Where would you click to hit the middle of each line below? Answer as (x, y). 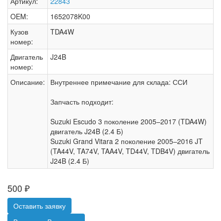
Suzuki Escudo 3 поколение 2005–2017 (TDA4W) (129, 121)
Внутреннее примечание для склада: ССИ (119, 82)
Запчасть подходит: (82, 102)
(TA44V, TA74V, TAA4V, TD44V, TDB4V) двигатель (130, 151)
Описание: (28, 82)
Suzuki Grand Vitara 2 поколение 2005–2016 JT (127, 141)
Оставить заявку (39, 206)
